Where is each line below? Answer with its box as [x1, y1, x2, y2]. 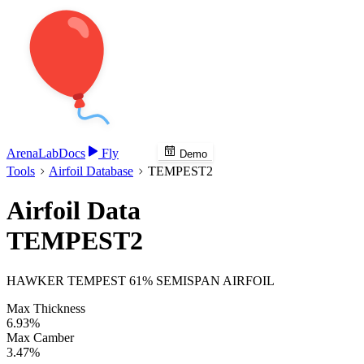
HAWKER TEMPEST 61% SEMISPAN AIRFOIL [6, 273, 275, 288]
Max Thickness [6, 301, 85, 315]
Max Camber [6, 330, 74, 344]
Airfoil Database [49, 164, 133, 178]
